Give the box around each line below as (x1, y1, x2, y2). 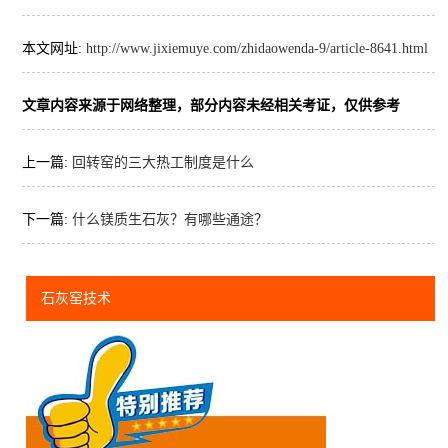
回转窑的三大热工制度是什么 (71, 155, 254, 171)
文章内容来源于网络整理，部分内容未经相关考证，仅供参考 (21, 98, 400, 114)
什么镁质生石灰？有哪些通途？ (71, 212, 268, 228)
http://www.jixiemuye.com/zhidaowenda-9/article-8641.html (85, 41, 428, 57)
